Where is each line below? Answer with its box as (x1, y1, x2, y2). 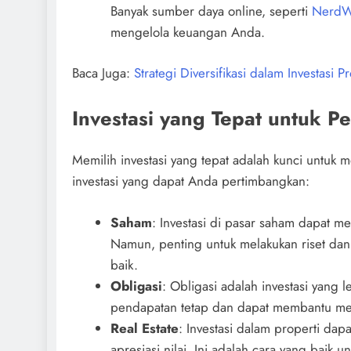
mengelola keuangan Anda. (110, 22, 265, 42)
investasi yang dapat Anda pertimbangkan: (72, 172, 309, 191)
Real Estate (110, 318, 179, 338)
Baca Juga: (72, 63, 134, 83)
